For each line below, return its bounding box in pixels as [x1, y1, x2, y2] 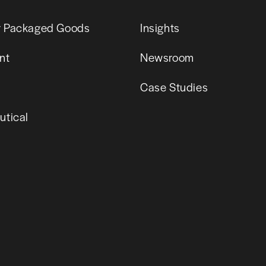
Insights [140, 19, 180, 36]
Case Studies [140, 78, 208, 95]
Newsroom [140, 49, 194, 65]
